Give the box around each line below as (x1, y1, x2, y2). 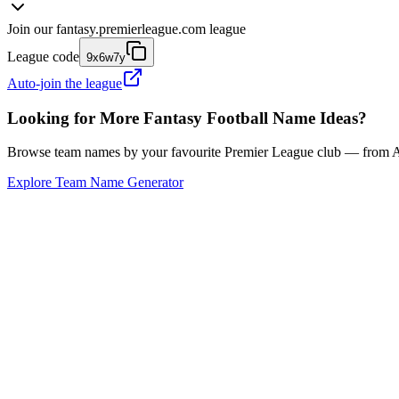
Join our (7, 20, 53, 37)
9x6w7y (86, 50, 126, 64)
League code (7, 48, 79, 64)
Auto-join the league (7, 75, 122, 91)
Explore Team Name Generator (7, 175, 183, 191)
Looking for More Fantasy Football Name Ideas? (7, 108, 367, 127)
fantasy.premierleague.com (56, 20, 206, 37)
